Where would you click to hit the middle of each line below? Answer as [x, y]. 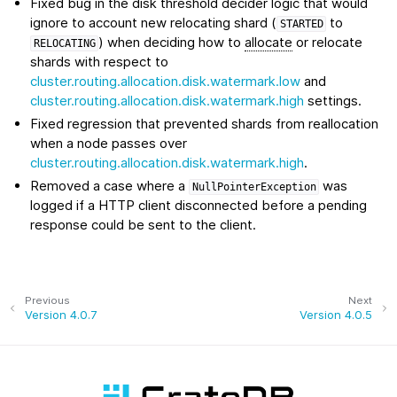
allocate [269, 42]
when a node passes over [109, 143]
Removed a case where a [110, 185]
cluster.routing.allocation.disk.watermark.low [166, 81]
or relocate [328, 42]
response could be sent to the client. [144, 224]
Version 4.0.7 [61, 314]
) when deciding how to [172, 42]
